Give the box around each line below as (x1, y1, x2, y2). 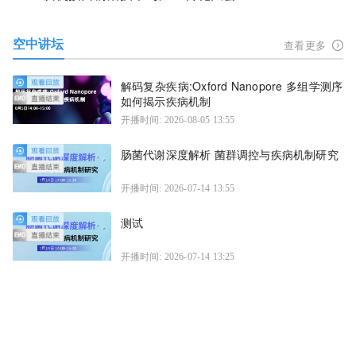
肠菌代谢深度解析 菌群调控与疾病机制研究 (120, 146, 339, 163)
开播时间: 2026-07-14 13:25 (120, 251, 235, 263)
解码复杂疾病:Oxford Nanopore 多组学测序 (120, 78, 343, 95)
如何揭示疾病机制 (120, 93, 211, 110)
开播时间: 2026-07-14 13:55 (120, 183, 235, 195)
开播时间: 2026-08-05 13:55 (120, 114, 235, 126)
